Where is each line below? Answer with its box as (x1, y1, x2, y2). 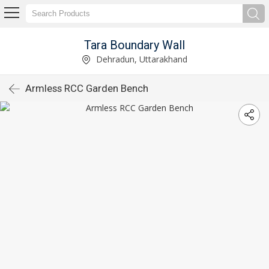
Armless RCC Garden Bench (25, 82, 148, 94)
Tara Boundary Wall (84, 37, 185, 52)
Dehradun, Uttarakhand (94, 53, 187, 65)
